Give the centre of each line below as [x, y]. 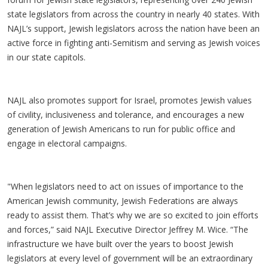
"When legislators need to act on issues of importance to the [125, 186]
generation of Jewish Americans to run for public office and [121, 129]
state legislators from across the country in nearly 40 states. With [133, 14]
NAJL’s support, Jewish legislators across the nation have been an [133, 28]
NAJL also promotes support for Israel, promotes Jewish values [130, 100]
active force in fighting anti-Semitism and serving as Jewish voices [134, 42]
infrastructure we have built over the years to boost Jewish [120, 243]
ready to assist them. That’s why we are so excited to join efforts [133, 215]
